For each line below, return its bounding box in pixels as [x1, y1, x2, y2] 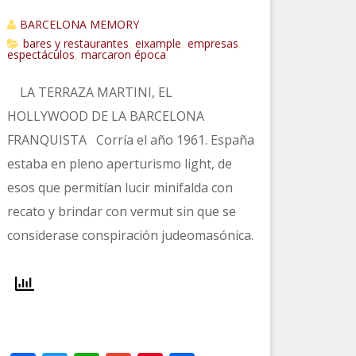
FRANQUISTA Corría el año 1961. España [6, 131, 254, 149]
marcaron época [80, 47, 166, 62]
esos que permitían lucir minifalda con [6, 179, 233, 196]
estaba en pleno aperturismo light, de [6, 155, 232, 172]
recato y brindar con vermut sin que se [6, 203, 236, 220]
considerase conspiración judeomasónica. [6, 226, 253, 244]
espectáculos [6, 47, 75, 62]
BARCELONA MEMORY [19, 17, 139, 32]
